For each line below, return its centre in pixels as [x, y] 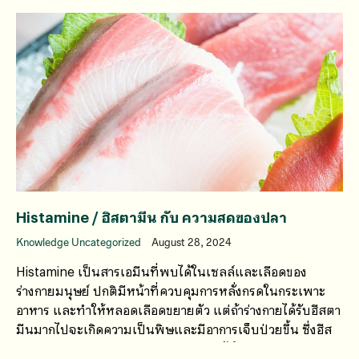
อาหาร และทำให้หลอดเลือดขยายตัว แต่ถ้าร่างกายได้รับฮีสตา [178, 309]
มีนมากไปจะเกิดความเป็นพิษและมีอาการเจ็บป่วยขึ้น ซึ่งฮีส [174, 329]
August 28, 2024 [192, 242]
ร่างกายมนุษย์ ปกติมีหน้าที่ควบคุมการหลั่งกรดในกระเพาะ [171, 290]
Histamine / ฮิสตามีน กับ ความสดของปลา [151, 217]
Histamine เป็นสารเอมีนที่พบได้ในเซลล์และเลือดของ [161, 271]
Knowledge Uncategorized [80, 242]
